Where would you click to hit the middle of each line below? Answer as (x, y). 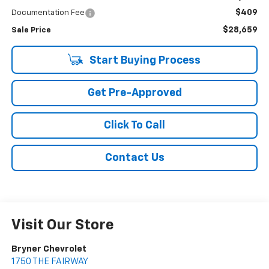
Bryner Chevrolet (49, 249)
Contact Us (134, 158)
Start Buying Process (144, 60)
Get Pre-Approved (134, 93)
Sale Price (31, 30)
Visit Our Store (62, 225)
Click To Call (134, 125)
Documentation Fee (48, 13)
